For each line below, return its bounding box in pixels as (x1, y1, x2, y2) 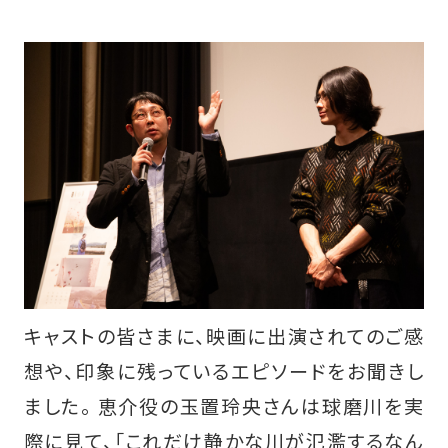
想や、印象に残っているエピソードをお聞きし (23, 356, 425, 385)
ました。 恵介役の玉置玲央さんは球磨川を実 (23, 391, 425, 420)
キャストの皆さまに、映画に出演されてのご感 (23, 321, 425, 350)
